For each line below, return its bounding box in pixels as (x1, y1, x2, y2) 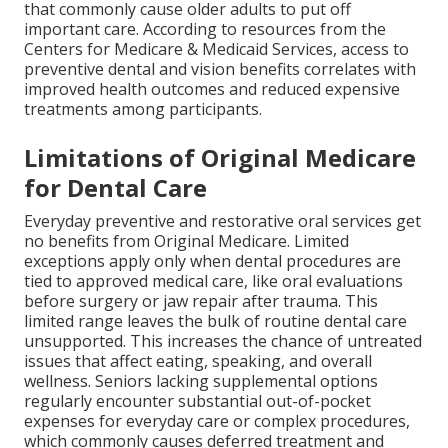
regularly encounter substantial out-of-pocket (24, 389, 371, 412)
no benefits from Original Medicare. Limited (24, 229, 349, 252)
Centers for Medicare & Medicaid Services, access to (24, 37, 409, 60)
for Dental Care (24, 170, 207, 204)
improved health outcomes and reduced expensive (24, 77, 400, 100)
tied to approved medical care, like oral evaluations (24, 269, 403, 292)
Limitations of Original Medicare (24, 140, 416, 174)
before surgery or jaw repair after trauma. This (24, 289, 378, 312)
